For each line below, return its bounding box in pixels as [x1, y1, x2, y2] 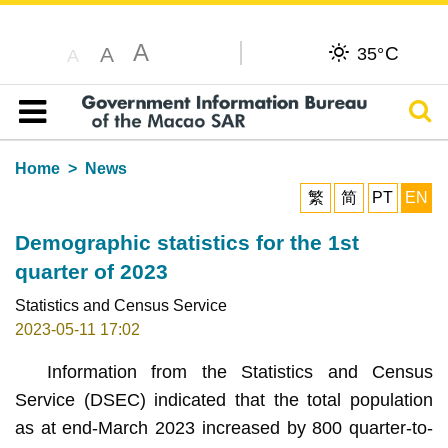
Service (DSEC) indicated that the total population [14, 389, 434, 410]
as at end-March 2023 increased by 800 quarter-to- [14, 417, 434, 438]
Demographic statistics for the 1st [14, 230, 359, 254]
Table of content [28, 126, 141, 144]
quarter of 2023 [14, 259, 168, 283]
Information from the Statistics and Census [46, 361, 434, 382]
